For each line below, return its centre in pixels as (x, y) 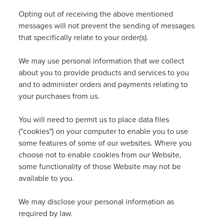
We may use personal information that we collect (101, 61)
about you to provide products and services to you (104, 72)
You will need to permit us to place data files (94, 119)
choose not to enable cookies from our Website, (100, 154)
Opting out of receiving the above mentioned (96, 14)
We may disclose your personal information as (96, 201)
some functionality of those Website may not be (100, 166)
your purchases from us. (59, 96)
